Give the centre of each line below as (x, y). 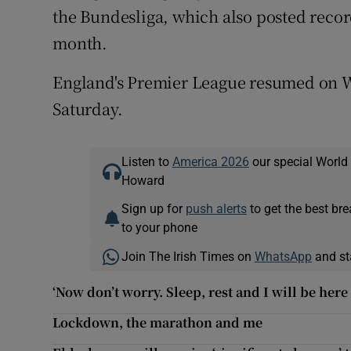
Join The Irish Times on (188, 257)
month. (80, 43)
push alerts (216, 209)
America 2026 (210, 162)
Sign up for (153, 209)
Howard (143, 181)
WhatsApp (283, 257)
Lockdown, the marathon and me (158, 323)
